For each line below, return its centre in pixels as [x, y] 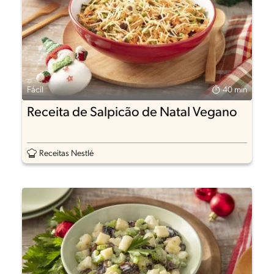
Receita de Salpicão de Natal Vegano [132, 113]
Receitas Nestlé [66, 154]
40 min [235, 91]
